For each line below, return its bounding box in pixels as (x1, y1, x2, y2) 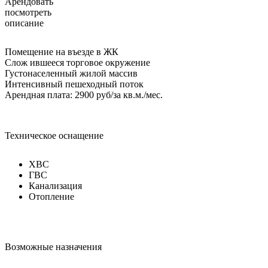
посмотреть (5, 7, 51, 17)
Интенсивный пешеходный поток (5, 78, 144, 89)
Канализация (29, 180, 82, 191)
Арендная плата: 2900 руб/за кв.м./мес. (5, 89, 163, 100)
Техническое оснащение (5, 130, 103, 141)
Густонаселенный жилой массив (5, 68, 138, 78)
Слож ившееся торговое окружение (5, 57, 150, 68)
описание (5, 17, 44, 28)
